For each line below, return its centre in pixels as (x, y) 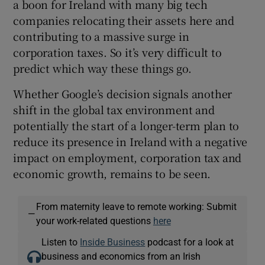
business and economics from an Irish (121, 256)
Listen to (61, 242)
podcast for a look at (190, 242)
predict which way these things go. (102, 68)
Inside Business (113, 242)
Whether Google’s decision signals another (123, 93)
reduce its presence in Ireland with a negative (130, 141)
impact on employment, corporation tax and (127, 157)
